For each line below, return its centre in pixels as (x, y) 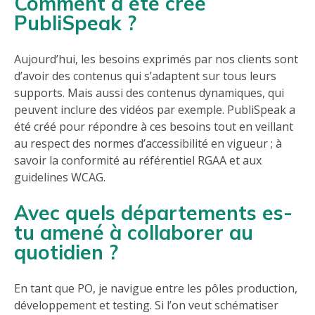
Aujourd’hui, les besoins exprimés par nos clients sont (156, 59)
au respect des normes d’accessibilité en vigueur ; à (148, 144)
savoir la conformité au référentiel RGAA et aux (138, 161)
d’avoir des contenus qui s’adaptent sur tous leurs (145, 76)
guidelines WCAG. (60, 178)
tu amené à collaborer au (134, 233)
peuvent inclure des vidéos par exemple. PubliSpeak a (155, 110)
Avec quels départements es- (153, 213)
